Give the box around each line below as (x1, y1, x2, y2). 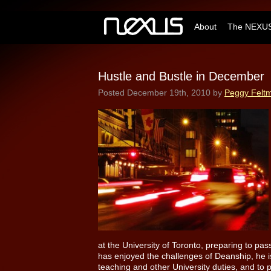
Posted (98, 87, 127, 97)
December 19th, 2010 (127, 87, 211, 97)
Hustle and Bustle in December (98, 69, 264, 83)
